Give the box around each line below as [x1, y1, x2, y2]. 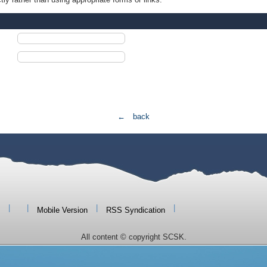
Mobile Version [37, 206, 88, 215]
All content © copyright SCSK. [80, 232, 187, 241]
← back [117, 112, 150, 121]
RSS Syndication [106, 206, 165, 215]
